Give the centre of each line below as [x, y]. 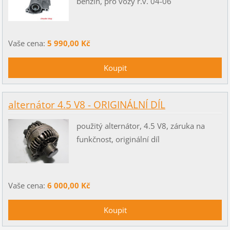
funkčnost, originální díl [118, 139]
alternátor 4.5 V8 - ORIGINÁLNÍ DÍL [87, 105]
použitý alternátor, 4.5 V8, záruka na [140, 126]
